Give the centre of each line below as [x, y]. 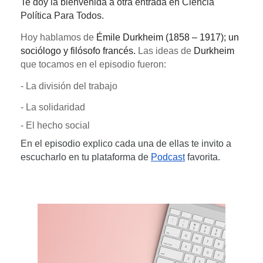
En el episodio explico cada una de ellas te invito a [126, 144]
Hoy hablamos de [58, 37]
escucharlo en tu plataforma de [85, 157]
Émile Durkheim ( [132, 37]
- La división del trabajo [69, 86]
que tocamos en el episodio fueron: [93, 64]
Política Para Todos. [62, 16]
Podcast [168, 157]
